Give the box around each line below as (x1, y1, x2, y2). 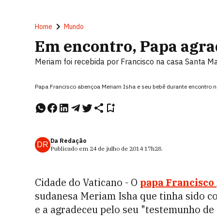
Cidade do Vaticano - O (35, 176, 140, 189)
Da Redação (50, 137, 86, 144)
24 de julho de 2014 (90, 145, 143, 152)
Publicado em (50, 145, 90, 152)
